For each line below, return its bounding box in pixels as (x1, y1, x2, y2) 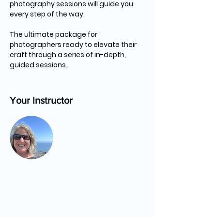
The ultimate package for (10, 30, 99, 39)
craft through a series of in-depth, (10, 50, 127, 60)
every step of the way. (10, 9, 85, 19)
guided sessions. (10, 60, 67, 70)
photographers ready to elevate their (10, 40, 138, 49)
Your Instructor (10, 95, 73, 106)
